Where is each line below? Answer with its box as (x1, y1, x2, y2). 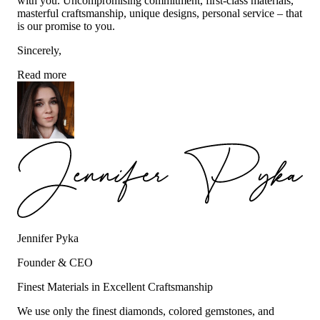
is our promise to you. (17, 20, 115, 33)
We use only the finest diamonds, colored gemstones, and (17, 304, 274, 317)
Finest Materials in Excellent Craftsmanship (17, 280, 213, 293)
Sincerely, (17, 44, 61, 57)
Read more (17, 69, 66, 81)
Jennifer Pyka (17, 231, 79, 244)
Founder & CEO (17, 256, 93, 269)
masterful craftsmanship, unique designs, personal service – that (17, 7, 302, 20)
